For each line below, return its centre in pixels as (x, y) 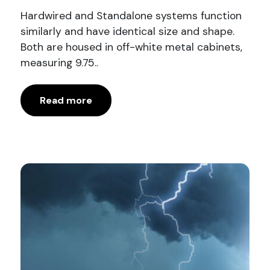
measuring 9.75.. (59, 63)
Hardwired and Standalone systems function (131, 16)
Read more (66, 100)
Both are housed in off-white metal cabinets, (131, 47)
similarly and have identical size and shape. (127, 32)
